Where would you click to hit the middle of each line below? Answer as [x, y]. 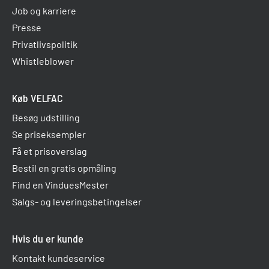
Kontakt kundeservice [59, 258]
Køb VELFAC [38, 98]
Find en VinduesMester [60, 185]
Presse [27, 28]
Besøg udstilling [46, 118]
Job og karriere [44, 11]
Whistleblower [43, 61]
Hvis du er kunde [48, 239]
